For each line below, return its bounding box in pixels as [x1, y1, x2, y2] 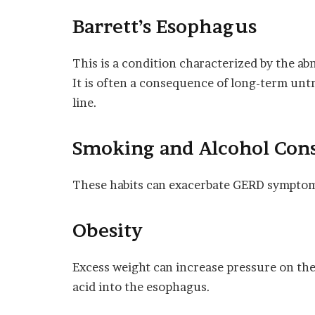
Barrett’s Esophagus [72, 15, 257, 37]
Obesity [72, 220, 143, 242]
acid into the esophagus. [72, 280, 210, 295]
